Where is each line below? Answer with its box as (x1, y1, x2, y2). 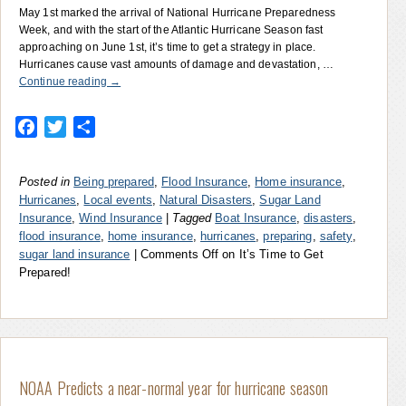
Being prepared (73, 174, 154, 188)
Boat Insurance (215, 210, 296, 225)
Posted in (19, 174, 71, 188)
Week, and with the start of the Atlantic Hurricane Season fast (19, 23, 324, 36)
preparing (263, 228, 313, 243)
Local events (83, 192, 152, 207)
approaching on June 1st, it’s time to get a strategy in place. (19, 40, 316, 53)
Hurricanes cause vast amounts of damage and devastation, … (19, 57, 333, 71)
